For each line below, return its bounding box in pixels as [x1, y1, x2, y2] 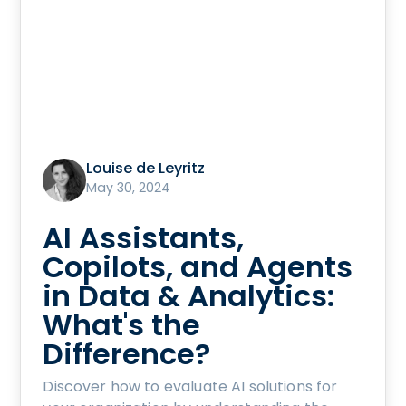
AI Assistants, [43, 217, 245, 259]
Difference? [43, 333, 211, 375]
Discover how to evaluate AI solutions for [43, 376, 338, 398]
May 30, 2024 [86, 179, 171, 198]
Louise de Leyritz [86, 158, 206, 179]
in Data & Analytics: [43, 275, 336, 317]
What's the [43, 304, 201, 346]
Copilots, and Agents [43, 246, 353, 288]
